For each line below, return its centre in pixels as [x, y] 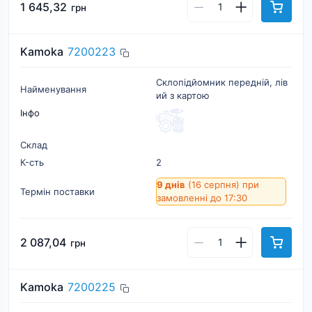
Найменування [53, 89]
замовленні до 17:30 [202, 198]
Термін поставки [57, 191]
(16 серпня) [214, 185]
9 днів [171, 185]
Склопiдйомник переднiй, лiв [222, 82]
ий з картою [183, 95]
